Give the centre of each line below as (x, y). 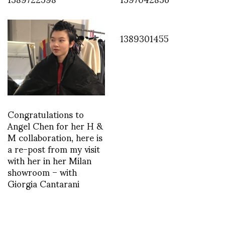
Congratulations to (46, 114)
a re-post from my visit (54, 149)
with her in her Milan (49, 160)
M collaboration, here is (55, 137)
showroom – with (42, 172)
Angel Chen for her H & (55, 126)
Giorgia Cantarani (43, 183)
